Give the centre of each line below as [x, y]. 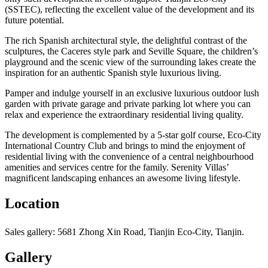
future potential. [34, 20]
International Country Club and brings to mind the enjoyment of [125, 145]
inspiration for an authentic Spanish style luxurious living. [113, 72]
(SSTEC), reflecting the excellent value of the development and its [130, 9]
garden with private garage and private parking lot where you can [128, 103]
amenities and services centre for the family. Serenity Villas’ [117, 167]
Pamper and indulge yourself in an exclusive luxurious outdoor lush [132, 93]
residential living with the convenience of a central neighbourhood [129, 156]
